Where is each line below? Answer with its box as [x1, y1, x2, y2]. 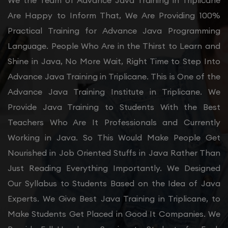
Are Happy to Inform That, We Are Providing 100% [8, 10, 220, 21]
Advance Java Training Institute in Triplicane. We [8, 87, 220, 97]
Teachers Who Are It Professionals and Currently [8, 117, 220, 128]
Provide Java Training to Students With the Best [8, 102, 220, 112]
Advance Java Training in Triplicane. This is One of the [8, 71, 220, 82]
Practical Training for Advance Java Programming [8, 25, 220, 36]
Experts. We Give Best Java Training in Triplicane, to [8, 193, 220, 204]
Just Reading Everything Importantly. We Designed [8, 163, 220, 174]
